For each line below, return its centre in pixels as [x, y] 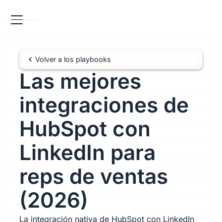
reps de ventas [93, 176]
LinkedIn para [87, 152]
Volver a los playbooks [73, 59]
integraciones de [104, 105]
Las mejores [80, 81]
